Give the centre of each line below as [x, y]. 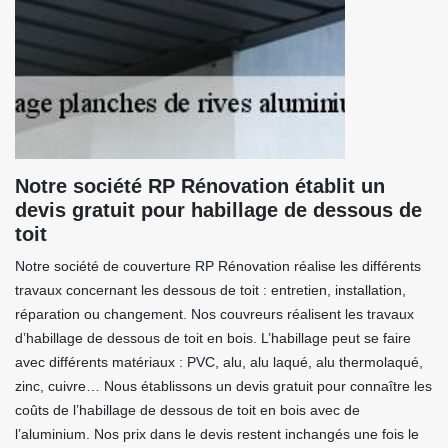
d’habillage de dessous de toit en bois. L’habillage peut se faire [213, 338]
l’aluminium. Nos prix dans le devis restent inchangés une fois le [217, 434]
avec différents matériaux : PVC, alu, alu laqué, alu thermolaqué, [219, 362]
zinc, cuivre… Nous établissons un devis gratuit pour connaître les [223, 386]
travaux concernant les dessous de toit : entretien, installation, [210, 290]
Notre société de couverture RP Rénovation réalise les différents [218, 266]
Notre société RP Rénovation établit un [200, 186]
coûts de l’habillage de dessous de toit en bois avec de [187, 410]
